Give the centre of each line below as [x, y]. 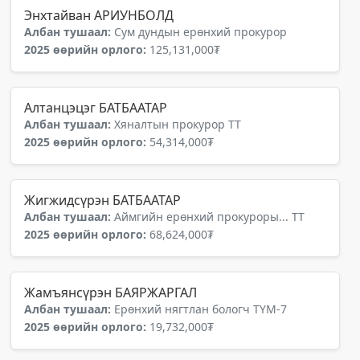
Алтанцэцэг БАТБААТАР [96, 108]
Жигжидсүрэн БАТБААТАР [102, 200]
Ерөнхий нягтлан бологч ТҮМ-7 [200, 309]
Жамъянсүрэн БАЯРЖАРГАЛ [110, 292]
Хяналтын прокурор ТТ [178, 124]
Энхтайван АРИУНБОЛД [99, 15]
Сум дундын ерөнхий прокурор [200, 32]
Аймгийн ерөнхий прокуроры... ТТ [209, 217]
